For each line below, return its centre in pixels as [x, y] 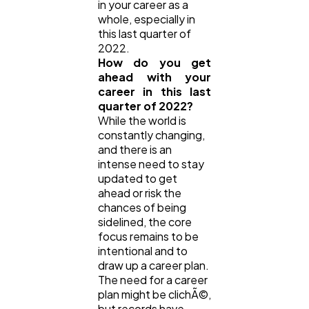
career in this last [154, 92]
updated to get [138, 179]
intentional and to [143, 251]
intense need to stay [151, 164]
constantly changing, [151, 135]
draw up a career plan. [154, 266]
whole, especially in [147, 19]
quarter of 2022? [147, 106]
